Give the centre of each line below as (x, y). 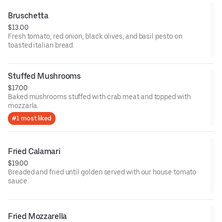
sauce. (18, 181)
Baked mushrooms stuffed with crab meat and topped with (99, 96)
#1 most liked (32, 118)
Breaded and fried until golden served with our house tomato (102, 172)
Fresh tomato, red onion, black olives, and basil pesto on (95, 36)
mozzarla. (24, 105)
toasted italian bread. (41, 45)
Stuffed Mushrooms (44, 76)
